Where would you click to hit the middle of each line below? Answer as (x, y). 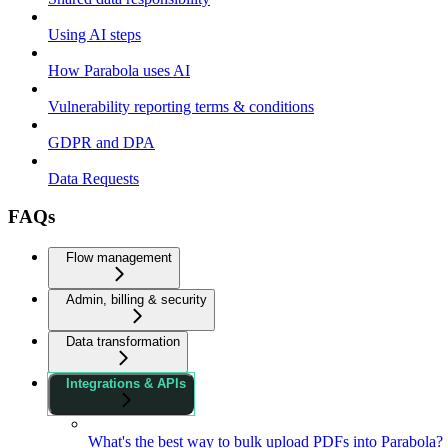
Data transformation (123, 342)
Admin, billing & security (136, 300)
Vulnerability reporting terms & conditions (181, 106)
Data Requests (93, 178)
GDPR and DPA (101, 142)
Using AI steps (94, 34)
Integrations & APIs (126, 384)
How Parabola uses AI (119, 70)
